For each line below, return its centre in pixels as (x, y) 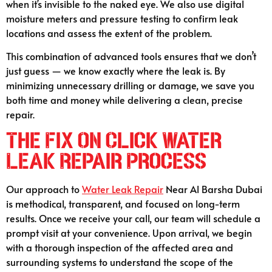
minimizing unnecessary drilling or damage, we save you (130, 85)
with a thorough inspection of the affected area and (120, 247)
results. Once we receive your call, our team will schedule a (133, 218)
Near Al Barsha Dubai (213, 189)
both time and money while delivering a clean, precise (124, 100)
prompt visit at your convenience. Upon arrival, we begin (129, 232)
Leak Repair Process (106, 161)
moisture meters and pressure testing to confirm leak (122, 18)
